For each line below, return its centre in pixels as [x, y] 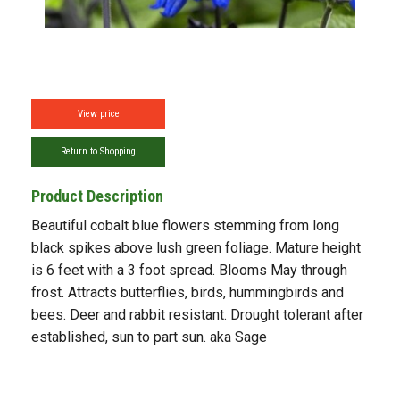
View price [98, 114]
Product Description [97, 196]
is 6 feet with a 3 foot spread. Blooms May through [189, 270]
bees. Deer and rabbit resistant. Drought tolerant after [197, 315]
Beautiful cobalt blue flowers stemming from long [185, 225]
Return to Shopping [98, 151]
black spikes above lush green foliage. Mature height [196, 248]
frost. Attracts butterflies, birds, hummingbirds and [187, 292]
